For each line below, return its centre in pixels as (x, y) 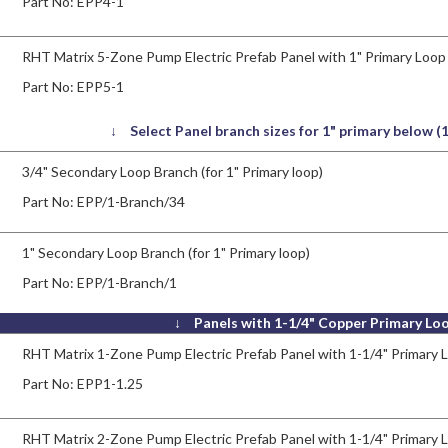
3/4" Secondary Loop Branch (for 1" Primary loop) (173, 171)
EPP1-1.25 (110, 383)
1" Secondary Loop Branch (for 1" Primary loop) (166, 252)
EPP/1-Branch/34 (131, 201)
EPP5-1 (101, 86)
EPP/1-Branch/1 (127, 282)
